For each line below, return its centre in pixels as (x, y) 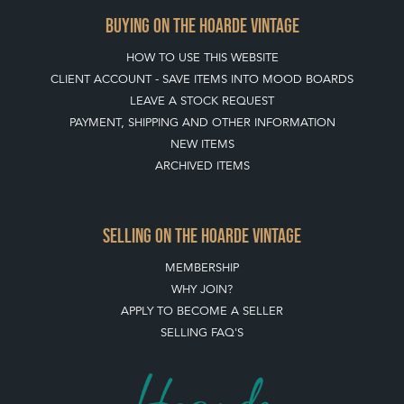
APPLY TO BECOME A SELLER (202, 311)
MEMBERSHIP (202, 267)
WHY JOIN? (202, 289)
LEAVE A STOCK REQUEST (202, 101)
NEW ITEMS (202, 144)
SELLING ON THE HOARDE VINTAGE (202, 236)
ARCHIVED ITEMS (202, 165)
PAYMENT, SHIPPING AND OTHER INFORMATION (202, 122)
